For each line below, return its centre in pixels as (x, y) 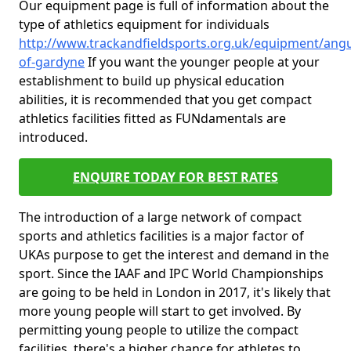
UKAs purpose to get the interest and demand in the (174, 255)
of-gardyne (52, 62)
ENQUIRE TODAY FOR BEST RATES (175, 177)
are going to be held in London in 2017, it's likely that (175, 292)
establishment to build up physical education (152, 81)
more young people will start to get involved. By (160, 311)
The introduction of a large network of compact (160, 217)
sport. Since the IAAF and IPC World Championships (171, 273)
